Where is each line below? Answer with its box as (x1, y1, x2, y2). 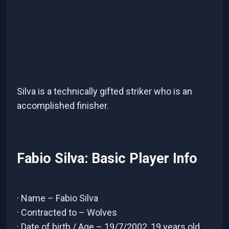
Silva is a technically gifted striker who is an (17, 85, 193, 97)
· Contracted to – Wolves (17, 207, 118, 218)
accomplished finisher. (17, 100, 109, 111)
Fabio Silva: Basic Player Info (17, 150, 198, 167)
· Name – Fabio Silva (17, 192, 99, 203)
